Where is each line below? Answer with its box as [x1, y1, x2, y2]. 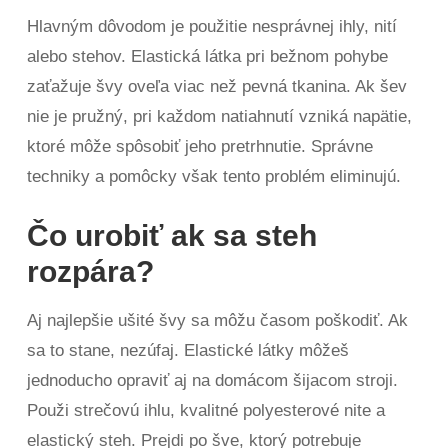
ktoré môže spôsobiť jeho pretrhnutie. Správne [27, 137, 374, 157]
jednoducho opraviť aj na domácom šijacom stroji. [27, 371, 399, 391]
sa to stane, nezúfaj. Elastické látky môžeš [27, 341, 350, 361]
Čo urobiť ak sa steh [27, 219, 318, 253]
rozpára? [27, 255, 155, 289]
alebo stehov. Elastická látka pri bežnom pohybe [27, 47, 389, 67]
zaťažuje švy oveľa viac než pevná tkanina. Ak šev [27, 77, 408, 97]
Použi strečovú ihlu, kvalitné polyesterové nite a [27, 401, 386, 421]
